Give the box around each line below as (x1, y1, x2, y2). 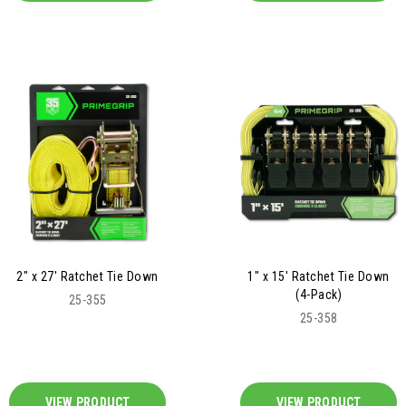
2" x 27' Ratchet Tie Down (16, 269, 159, 285)
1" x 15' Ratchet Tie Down (247, 269, 390, 285)
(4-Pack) (295, 287, 342, 303)
